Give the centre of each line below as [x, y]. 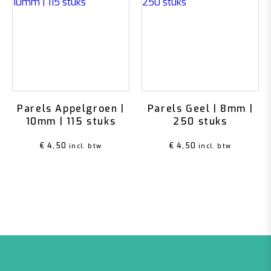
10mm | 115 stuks [71, 121]
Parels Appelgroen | [71, 109]
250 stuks [200, 121]
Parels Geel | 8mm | [200, 109]
